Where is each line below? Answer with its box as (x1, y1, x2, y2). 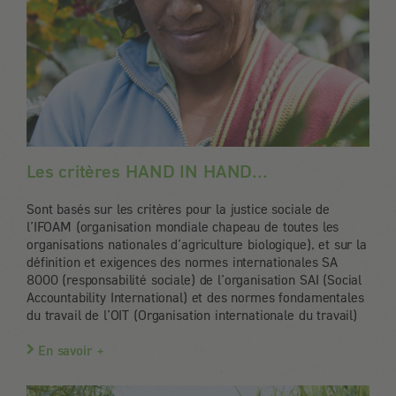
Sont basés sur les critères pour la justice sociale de (27, 201, 330, 217)
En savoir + (38, 342, 105, 359)
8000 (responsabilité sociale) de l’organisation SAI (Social (27, 271, 362, 288)
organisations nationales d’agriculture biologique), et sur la (27, 236, 367, 253)
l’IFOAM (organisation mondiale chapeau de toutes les (27, 218, 339, 235)
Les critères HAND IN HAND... (27, 160, 268, 182)
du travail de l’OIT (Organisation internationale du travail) (27, 307, 358, 324)
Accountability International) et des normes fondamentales (27, 289, 364, 306)
